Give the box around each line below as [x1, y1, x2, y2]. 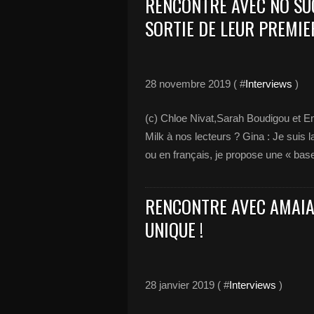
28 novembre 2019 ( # [145, 78, 245, 90]
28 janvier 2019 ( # [145, 279, 229, 291]
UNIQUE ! [145, 216, 203, 243]
